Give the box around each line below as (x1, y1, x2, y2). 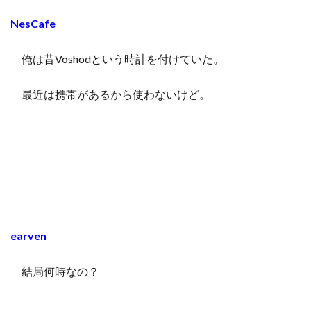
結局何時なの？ (10, 264, 99, 278)
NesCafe (10, 16, 56, 30)
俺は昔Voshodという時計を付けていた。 (10, 51, 224, 65)
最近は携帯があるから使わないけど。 (10, 87, 210, 101)
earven (10, 228, 47, 242)
